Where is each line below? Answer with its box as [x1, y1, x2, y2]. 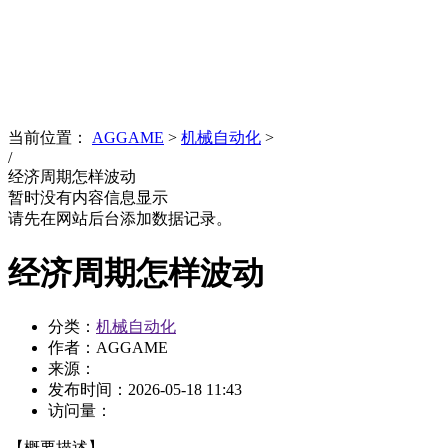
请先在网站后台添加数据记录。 [8, 210, 232, 228]
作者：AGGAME [48, 339, 168, 356]
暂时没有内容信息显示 [8, 189, 168, 207]
